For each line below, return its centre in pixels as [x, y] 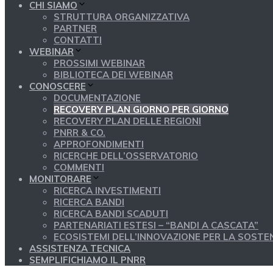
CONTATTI [78, 40]
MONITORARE [60, 179]
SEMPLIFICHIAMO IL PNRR [87, 260]
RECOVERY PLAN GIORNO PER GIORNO [141, 110]
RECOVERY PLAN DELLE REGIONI [127, 121]
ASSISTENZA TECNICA [80, 249]
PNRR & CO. [80, 133]
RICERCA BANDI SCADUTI [111, 214]
